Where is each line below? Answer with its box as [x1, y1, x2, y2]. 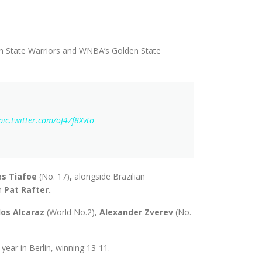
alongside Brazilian [74, 171, 145, 182]
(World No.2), [47, 206, 99, 218]
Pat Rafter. [4, 184, 51, 195]
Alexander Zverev [99, 206, 175, 218]
